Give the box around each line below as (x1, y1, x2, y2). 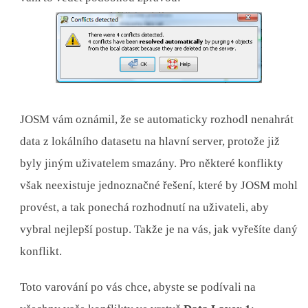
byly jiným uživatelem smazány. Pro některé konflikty (20, 156, 284, 170)
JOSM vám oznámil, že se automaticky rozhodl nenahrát (20, 112, 294, 126)
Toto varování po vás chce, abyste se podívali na (20, 280, 256, 294)
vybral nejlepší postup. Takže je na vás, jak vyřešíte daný (20, 222, 298, 236)
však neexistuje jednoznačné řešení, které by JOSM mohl (20, 178, 298, 192)
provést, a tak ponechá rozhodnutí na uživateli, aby (20, 200, 269, 214)
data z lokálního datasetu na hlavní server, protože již (20, 134, 280, 148)
